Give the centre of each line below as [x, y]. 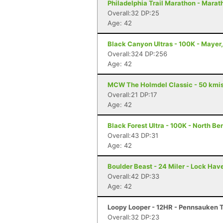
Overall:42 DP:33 [133, 176]
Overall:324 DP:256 [137, 54]
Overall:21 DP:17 [132, 95]
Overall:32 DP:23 [133, 217]
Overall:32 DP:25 [133, 13]
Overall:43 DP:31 [133, 135]
